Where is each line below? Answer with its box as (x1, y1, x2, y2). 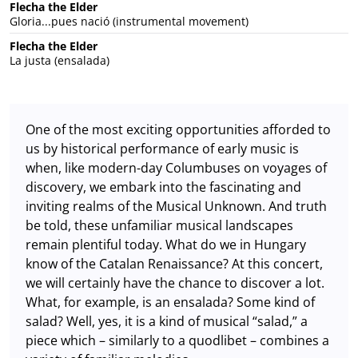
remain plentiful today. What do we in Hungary (26, 235, 306, 253)
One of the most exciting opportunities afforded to (26, 120, 331, 138)
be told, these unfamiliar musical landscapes (26, 216, 293, 234)
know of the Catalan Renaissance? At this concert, (26, 254, 323, 272)
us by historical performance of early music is (26, 139, 299, 157)
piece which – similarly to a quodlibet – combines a (26, 331, 329, 349)
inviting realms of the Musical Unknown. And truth (26, 197, 327, 215)
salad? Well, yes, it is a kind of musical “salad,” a (26, 312, 308, 330)
